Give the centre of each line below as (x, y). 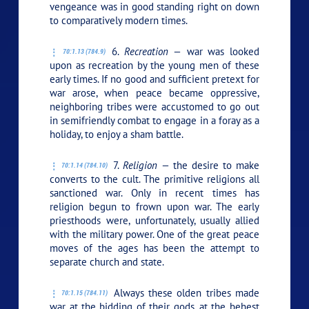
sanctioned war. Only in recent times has (154, 192)
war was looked (220, 51)
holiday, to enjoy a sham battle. (117, 134)
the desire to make (214, 165)
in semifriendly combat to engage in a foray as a (154, 120)
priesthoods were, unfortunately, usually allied (154, 220)
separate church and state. (107, 261)
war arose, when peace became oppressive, (154, 92)
